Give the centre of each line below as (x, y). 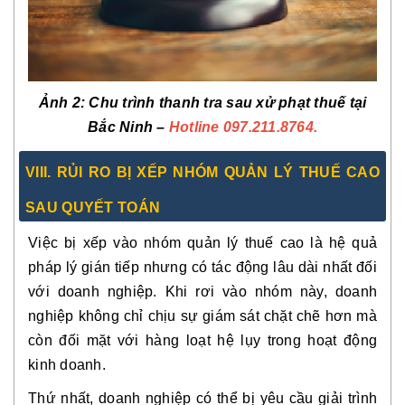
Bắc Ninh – (127, 127)
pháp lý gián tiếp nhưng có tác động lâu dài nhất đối (202, 267)
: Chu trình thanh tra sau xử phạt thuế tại (223, 102)
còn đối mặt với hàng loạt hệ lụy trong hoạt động (202, 340)
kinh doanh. (67, 364)
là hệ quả (340, 242)
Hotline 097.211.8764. (241, 127)
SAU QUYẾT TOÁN (93, 207)
